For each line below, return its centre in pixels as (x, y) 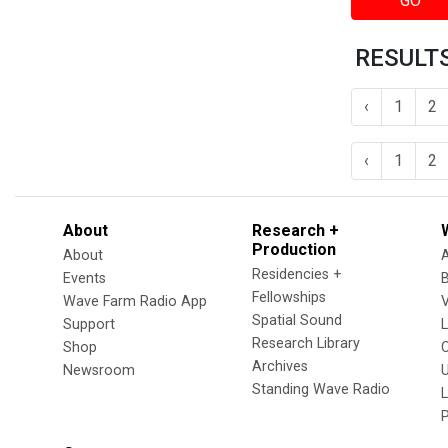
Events (84, 278)
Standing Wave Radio (321, 389)
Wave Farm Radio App (135, 301)
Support (89, 324)
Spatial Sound (297, 320)
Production (294, 249)
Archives (280, 366)
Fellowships (289, 297)
